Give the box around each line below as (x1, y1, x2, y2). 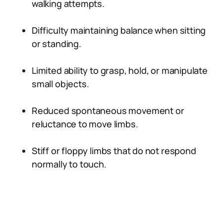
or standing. (32, 38, 81, 50)
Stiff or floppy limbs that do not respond (32, 145, 196, 157)
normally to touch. (32, 158, 107, 170)
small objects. (32, 78, 89, 90)
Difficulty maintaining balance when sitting (32, 24, 206, 36)
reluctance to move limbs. (32, 118, 138, 130)
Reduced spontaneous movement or (32, 105, 184, 116)
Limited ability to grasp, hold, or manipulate (32, 64, 208, 76)
